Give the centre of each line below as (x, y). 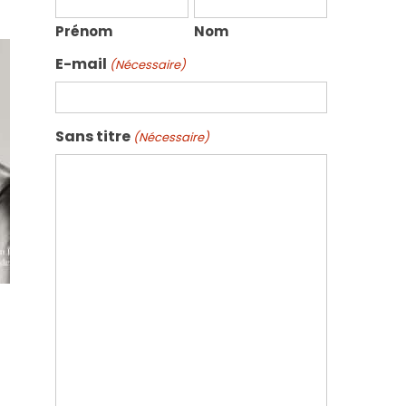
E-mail (81, 64)
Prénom (84, 31)
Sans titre (93, 136)
